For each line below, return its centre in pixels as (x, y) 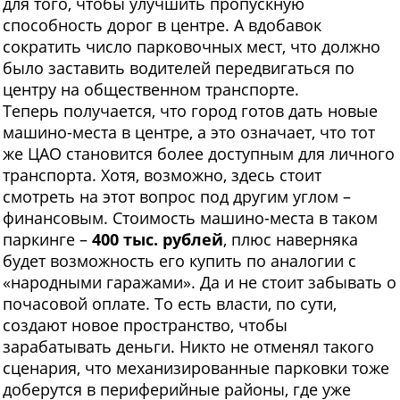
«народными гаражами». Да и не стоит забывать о (200, 283)
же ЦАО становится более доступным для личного (199, 154)
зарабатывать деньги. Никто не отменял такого (188, 347)
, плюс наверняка (291, 240)
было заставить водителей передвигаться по (179, 68)
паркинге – (47, 240)
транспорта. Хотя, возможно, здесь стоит (162, 175)
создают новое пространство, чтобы (145, 325)
